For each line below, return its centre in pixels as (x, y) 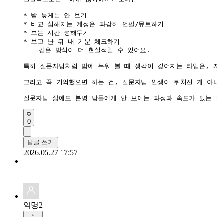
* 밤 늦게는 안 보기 (55, 15)
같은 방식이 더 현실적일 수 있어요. (87, 50)
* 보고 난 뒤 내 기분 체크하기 (71, 41)
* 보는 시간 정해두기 (56, 32)
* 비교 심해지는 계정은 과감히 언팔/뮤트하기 (93, 24)
